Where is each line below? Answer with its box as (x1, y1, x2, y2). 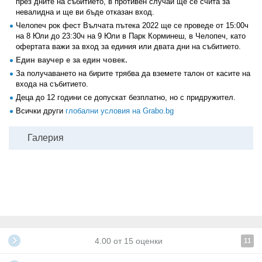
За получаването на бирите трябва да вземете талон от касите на (16, 69, 250, 78)
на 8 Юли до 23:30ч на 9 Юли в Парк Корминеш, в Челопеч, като (16, 32, 246, 40)
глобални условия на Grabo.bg (65, 106, 174, 115)
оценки (133, 236, 163, 246)
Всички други (16, 106, 65, 115)
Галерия (27, 133, 64, 143)
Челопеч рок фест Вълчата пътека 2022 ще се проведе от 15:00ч (16, 21, 249, 30)
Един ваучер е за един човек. (16, 56, 127, 64)
